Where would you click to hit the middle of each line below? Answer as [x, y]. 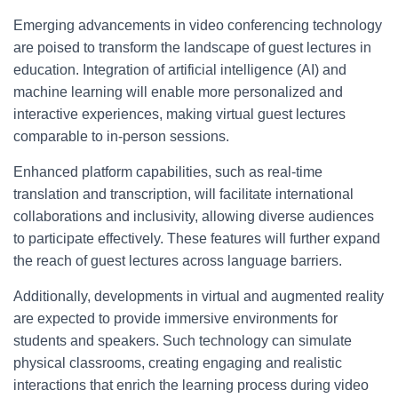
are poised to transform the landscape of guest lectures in [192, 48]
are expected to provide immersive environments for [175, 318]
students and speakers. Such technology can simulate [183, 341]
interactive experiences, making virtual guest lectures [179, 114]
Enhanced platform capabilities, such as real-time [168, 172]
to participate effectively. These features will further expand [197, 239]
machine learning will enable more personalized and [178, 92]
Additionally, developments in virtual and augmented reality [199, 296]
